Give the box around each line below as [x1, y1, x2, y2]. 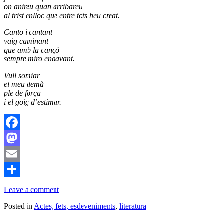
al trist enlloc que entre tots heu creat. [4, 11, 120, 20]
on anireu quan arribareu [4, 2, 82, 11]
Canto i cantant [4, 28, 52, 37]
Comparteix [4, 181, 40, 190]
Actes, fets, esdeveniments [34, 202, 115, 211]
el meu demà [4, 80, 44, 89]
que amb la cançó [4, 46, 59, 55]
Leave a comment [4, 185, 59, 194]
